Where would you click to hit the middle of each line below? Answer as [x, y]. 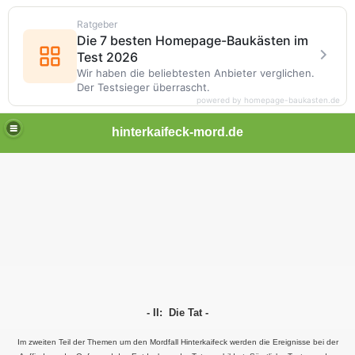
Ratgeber [97, 24]
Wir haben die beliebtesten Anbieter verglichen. [196, 73]
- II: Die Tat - [177, 313]
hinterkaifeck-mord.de [177, 132]
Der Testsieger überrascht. [143, 87]
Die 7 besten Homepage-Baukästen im [193, 40]
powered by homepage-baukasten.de [268, 100]
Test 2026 [107, 57]
